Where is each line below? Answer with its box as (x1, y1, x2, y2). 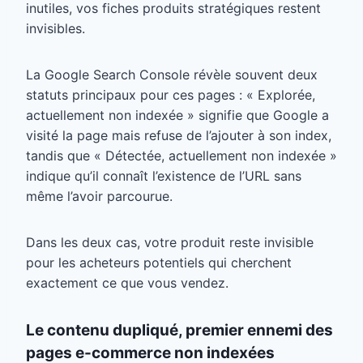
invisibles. (26, 20, 85, 37)
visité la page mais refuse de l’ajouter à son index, (26, 127, 331, 144)
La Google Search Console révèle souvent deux (26, 66, 318, 83)
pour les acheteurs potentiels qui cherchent (26, 254, 292, 271)
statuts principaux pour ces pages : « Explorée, (26, 87, 315, 104)
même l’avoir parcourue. (26, 188, 173, 205)
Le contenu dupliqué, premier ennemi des (26, 321, 333, 340)
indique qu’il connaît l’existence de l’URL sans (26, 168, 301, 185)
